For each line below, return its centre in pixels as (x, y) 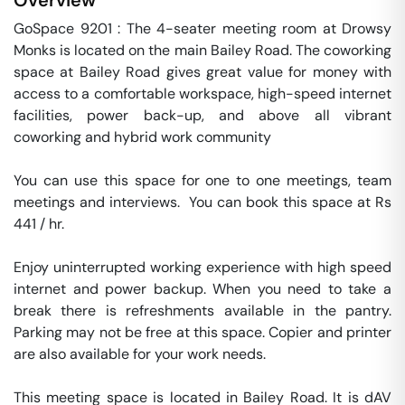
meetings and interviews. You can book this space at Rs (202, 202)
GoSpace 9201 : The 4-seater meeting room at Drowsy (202, 28)
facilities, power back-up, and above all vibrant (202, 115)
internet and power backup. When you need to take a (202, 289)
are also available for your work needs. (141, 354)
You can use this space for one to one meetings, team (202, 180)
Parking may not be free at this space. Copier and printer (202, 332)
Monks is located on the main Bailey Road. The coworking (202, 50)
